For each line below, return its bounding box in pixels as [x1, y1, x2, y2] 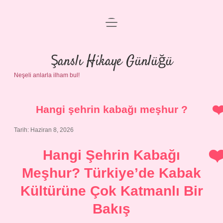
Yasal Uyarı [90, 72, 133, 81]
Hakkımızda [90, 96, 133, 105]
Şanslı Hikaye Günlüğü [50, 52, 173, 72]
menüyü [105, 17, 133, 26]
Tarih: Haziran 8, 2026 [14, 126, 74, 133]
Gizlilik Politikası [81, 48, 142, 57]
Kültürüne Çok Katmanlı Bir [20, 183, 203, 199]
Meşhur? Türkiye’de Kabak [22, 165, 201, 181]
